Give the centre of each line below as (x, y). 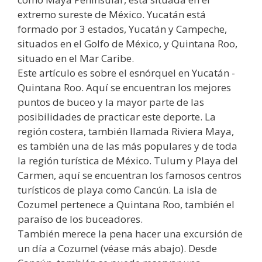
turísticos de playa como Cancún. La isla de (117, 189)
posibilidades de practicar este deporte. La (117, 116)
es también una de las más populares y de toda (127, 146)
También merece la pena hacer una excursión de (130, 233)
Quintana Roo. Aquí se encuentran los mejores (124, 87)
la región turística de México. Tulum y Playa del (128, 160)
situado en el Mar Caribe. (76, 58)
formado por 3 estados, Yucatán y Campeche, (122, 29)
